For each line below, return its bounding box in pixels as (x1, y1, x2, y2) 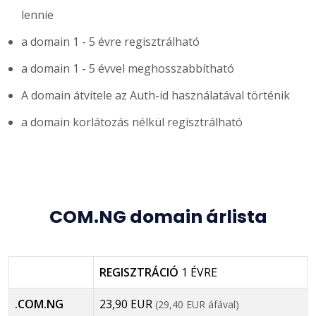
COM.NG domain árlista (49, 204, 267, 229)
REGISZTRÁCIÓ (99, 264, 181, 280)
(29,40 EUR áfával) (155, 297, 239, 311)
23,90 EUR (99, 296, 155, 312)
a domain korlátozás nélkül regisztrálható (21, 114, 243, 130)
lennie (21, 6, 54, 23)
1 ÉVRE (181, 264, 217, 280)
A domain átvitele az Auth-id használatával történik (21, 87, 290, 103)
